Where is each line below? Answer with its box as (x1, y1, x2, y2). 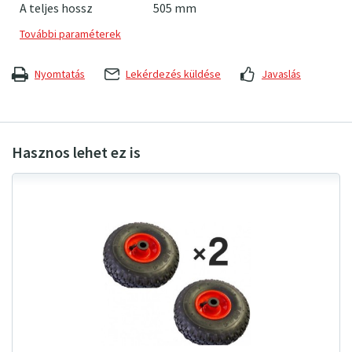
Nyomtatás (35, 67, 85, 82)
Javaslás (262, 67, 301, 82)
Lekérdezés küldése (126, 67, 221, 82)
